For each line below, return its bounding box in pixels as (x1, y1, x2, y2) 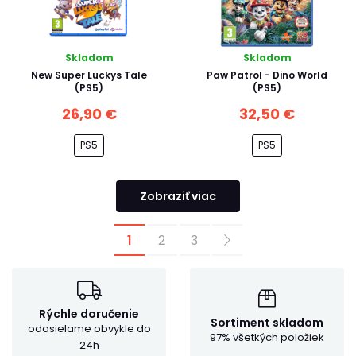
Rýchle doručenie (39, 306, 139, 322)
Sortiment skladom (211, 314, 323, 331)
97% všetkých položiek (210, 329, 324, 345)
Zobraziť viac (140, 188, 216, 204)
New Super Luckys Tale (31, 68, 147, 82)
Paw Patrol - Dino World (207, 68, 327, 82)
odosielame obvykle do (27, 321, 151, 336)
